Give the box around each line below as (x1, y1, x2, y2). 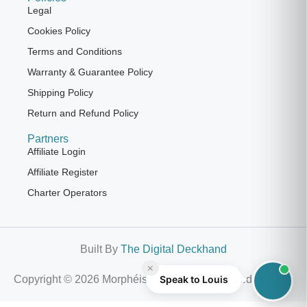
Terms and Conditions (27, 45, 122, 57)
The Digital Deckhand (121, 243, 227, 255)
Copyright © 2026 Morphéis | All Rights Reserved (14, 273, 252, 285)
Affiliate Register (27, 166, 98, 177)
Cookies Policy (27, 25, 90, 36)
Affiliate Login (27, 145, 86, 157)
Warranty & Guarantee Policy (27, 66, 153, 77)
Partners (27, 132, 69, 145)
